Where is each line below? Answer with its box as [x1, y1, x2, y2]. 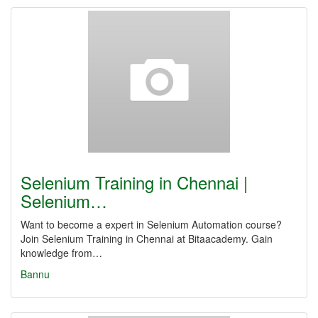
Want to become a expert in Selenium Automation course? [21, 217, 282, 231]
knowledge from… [21, 246, 102, 260]
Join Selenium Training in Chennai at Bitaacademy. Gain [21, 231, 273, 246]
